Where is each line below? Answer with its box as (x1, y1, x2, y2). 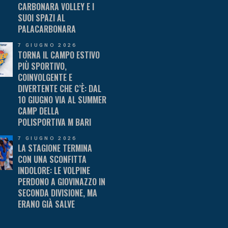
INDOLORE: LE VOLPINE (17, 164, 90, 177)
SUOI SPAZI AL (17, 11, 65, 24)
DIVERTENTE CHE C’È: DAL (17, 82, 101, 95)
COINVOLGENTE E (17, 71, 72, 83)
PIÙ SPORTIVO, (17, 60, 67, 72)
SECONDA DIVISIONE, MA (17, 186, 97, 199)
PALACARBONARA (17, 22, 76, 35)
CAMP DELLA (17, 104, 59, 117)
